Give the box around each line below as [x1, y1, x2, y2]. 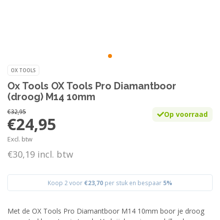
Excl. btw [7, 135, 32, 143]
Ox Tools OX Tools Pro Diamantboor [7, 80, 176, 92]
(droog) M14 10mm [7, 91, 95, 103]
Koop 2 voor [48, 179, 84, 187]
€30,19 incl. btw [7, 148, 73, 160]
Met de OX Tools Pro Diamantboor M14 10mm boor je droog [7, 206, 204, 216]
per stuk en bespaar [103, 179, 163, 187]
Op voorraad [164, 110, 208, 119]
